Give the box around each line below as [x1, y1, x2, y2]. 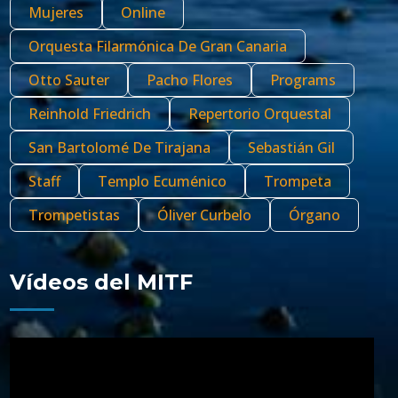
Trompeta [264, 171, 331, 191]
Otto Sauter [28, 70, 109, 90]
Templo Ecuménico [98, 171, 227, 191]
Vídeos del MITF [10, 269, 193, 295]
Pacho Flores [147, 70, 233, 90]
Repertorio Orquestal [188, 104, 331, 123]
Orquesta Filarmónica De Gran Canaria [28, 36, 287, 56]
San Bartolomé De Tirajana [28, 138, 211, 157]
